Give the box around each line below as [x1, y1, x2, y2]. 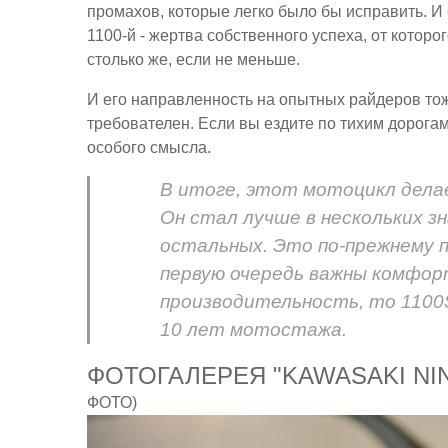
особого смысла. [87, 139, 211, 157]
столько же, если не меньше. [87, 51, 300, 69]
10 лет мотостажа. [160, 319, 347, 341]
